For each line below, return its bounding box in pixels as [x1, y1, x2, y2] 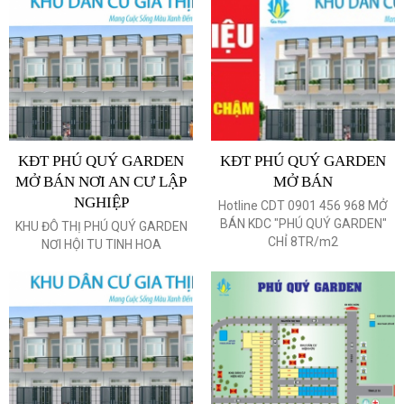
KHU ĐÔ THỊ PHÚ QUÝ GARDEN [14, 218, 188, 234]
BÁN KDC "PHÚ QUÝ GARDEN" [219, 216, 387, 231]
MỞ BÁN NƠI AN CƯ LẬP [15, 172, 187, 190]
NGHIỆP [73, 193, 129, 211]
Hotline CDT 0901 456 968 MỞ [218, 197, 388, 213]
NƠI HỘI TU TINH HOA [41, 236, 161, 252]
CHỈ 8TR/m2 [268, 234, 338, 249]
